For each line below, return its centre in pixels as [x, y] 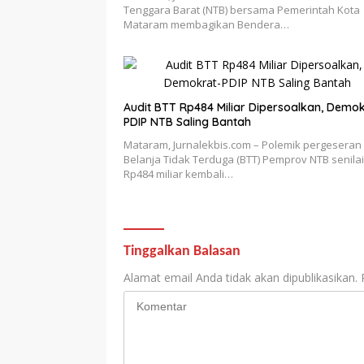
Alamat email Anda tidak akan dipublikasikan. [240, 278]
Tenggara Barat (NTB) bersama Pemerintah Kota [242, 10]
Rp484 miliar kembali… [178, 174]
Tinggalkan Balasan [182, 252]
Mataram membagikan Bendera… [206, 25]
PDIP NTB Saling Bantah [187, 122]
